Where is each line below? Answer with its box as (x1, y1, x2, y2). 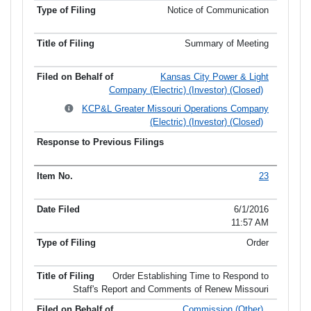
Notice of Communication (167, 5, 269, 16)
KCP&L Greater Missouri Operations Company (82, 103, 269, 115)
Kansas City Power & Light (160, 72, 269, 83)
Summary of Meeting (185, 38, 269, 49)
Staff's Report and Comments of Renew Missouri (73, 284, 269, 295)
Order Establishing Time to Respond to (112, 271, 269, 282)
